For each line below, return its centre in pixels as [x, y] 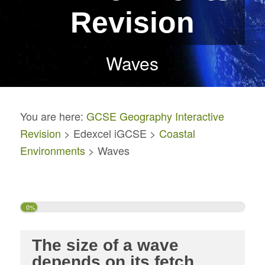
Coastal [177, 133]
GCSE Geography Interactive [155, 116]
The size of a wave [105, 245]
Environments [52, 151]
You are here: [53, 116]
